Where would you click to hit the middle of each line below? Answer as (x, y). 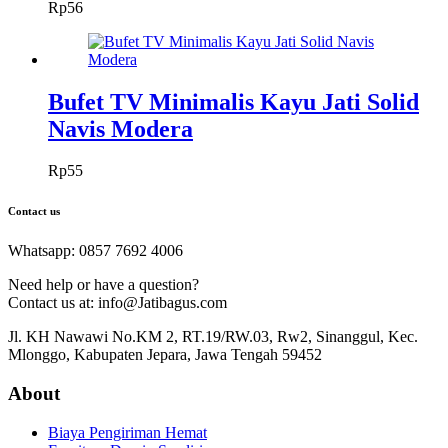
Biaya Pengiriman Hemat (127, 432)
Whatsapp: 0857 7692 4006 (95, 251)
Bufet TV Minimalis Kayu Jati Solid (233, 101)
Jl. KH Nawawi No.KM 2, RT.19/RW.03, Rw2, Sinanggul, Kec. (213, 337)
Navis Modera (120, 128)
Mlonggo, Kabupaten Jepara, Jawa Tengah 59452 (165, 355)
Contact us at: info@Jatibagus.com (117, 303)
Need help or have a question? (103, 285)
